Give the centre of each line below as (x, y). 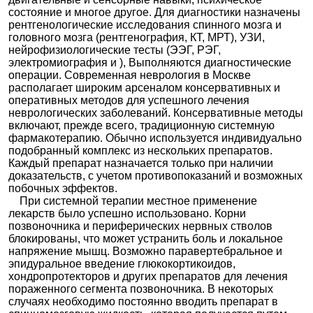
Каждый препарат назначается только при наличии (141, 163)
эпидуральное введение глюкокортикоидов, (122, 264)
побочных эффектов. (63, 189)
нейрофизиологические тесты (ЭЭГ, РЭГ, (115, 50)
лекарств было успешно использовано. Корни (128, 214)
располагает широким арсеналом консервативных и (145, 88)
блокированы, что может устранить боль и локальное (146, 239)
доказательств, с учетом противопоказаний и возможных (156, 176)
